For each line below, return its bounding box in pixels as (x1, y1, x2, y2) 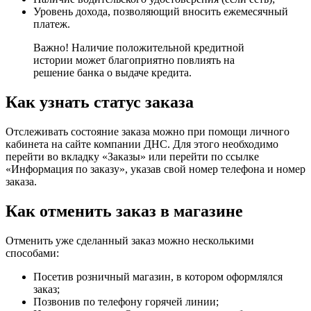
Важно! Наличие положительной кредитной (33, 42, 244, 54)
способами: (6, 246, 59, 259)
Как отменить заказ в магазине (6, 202, 243, 221)
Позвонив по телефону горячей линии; (33, 295, 219, 308)
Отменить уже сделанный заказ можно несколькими (6, 234, 254, 246)
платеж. (33, 18, 70, 31)
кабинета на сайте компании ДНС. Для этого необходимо (6, 138, 278, 151)
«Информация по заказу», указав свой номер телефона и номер (6, 163, 305, 176)
